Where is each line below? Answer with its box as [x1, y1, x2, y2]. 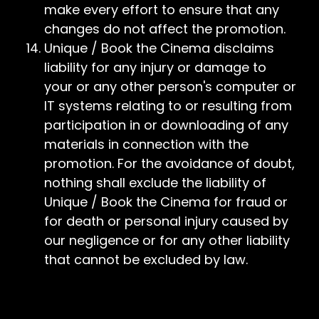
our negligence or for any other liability [44, 231, 290, 249]
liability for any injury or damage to [44, 58, 266, 76]
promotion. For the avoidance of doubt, [44, 155, 295, 172]
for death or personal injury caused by [44, 212, 288, 230]
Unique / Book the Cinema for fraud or [44, 193, 288, 211]
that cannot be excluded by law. [44, 251, 248, 268]
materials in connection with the [44, 135, 249, 153]
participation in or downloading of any [44, 116, 288, 134]
